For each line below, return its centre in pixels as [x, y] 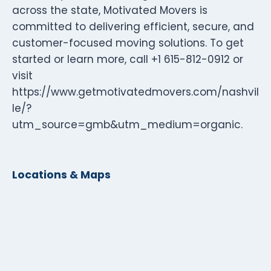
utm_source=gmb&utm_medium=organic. [127, 124]
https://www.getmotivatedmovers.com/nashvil [135, 92]
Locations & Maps [61, 175]
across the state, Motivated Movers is [110, 10]
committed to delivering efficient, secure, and [133, 26]
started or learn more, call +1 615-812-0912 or [128, 59]
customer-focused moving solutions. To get [128, 43]
